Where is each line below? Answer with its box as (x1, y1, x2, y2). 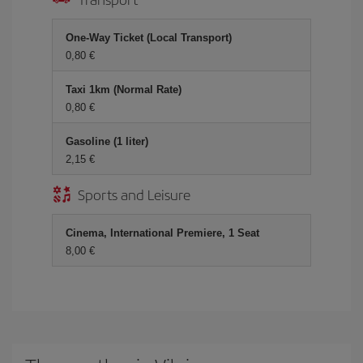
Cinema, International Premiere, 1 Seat (66, 227, 259, 239)
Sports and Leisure (78, 184, 190, 204)
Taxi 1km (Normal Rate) (66, 83, 181, 96)
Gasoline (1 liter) (66, 135, 148, 147)
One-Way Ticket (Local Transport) (66, 32, 232, 44)
